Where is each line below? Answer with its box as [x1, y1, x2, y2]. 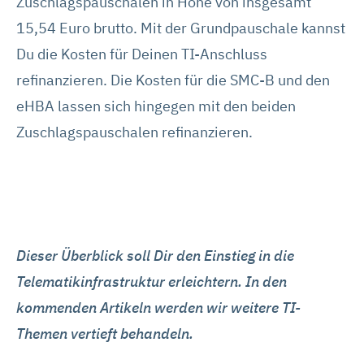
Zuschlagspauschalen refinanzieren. [16, 122, 253, 141]
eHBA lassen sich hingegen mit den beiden [16, 96, 296, 115]
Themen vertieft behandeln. [16, 323, 193, 343]
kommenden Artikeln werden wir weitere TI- [16, 297, 301, 317]
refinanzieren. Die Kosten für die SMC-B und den [16, 70, 330, 89]
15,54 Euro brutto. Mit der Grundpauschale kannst [16, 18, 345, 37]
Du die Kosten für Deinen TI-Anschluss [16, 44, 267, 63]
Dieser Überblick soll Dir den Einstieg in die [16, 245, 294, 265]
